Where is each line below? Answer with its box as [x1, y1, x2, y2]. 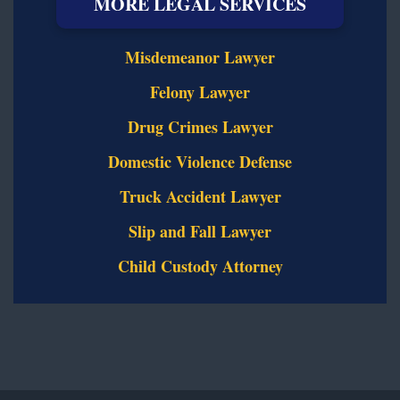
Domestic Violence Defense [108, 149, 292, 173]
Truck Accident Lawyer [119, 184, 281, 208]
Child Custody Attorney [117, 254, 283, 278]
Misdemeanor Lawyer [125, 45, 275, 69]
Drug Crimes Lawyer [127, 114, 273, 138]
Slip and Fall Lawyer [129, 219, 271, 243]
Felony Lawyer [150, 79, 250, 104]
